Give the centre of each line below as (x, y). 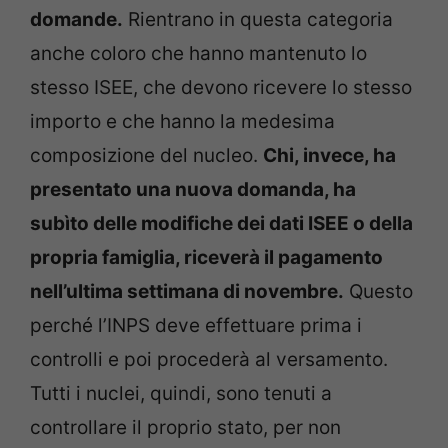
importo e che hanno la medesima (182, 122)
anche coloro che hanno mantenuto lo (198, 54)
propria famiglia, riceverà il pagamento (206, 258)
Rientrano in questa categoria (258, 20)
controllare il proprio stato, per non (185, 428)
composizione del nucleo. (146, 156)
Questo (378, 292)
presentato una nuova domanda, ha (193, 190)
